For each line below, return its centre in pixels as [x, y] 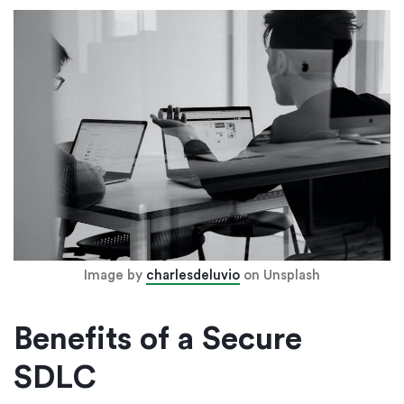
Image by [115, 276]
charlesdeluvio [193, 276]
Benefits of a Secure [158, 340]
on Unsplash [280, 276]
